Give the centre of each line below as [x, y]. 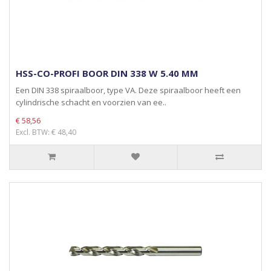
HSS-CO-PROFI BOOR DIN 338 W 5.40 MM [107, 73]
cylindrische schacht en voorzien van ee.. [91, 102]
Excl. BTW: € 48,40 [46, 132]
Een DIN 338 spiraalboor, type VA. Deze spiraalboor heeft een [128, 90]
